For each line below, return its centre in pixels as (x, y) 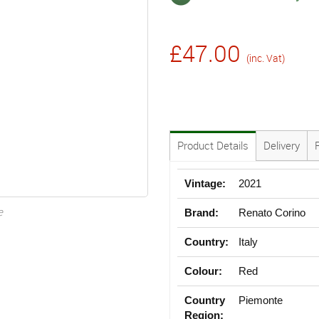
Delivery (282, 145)
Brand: (202, 212)
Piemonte (261, 300)
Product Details (213, 145)
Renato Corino (272, 212)
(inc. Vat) (266, 58)
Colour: (203, 271)
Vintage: (205, 183)
